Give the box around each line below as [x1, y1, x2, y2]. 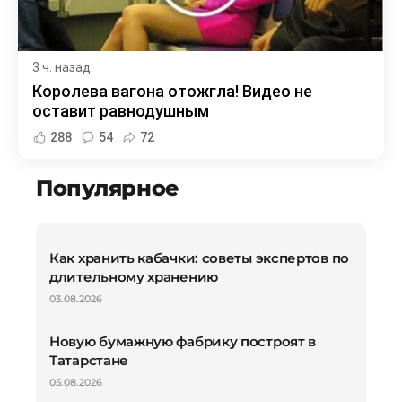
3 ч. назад [32, 60, 91, 75]
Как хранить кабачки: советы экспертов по [49, 249, 350, 267]
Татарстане [49, 352, 128, 370]
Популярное [36, 175, 179, 202]
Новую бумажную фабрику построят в [49, 333, 317, 351]
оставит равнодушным [32, 101, 209, 121]
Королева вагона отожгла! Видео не [32, 82, 312, 101]
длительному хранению [49, 268, 218, 286]
